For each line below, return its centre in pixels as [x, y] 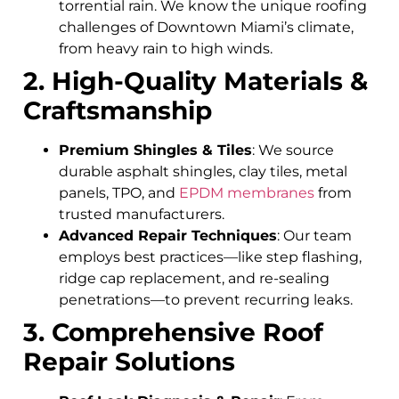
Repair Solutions [129, 361]
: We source [293, 150]
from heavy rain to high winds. [166, 48]
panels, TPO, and [119, 192]
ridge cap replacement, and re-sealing [194, 278]
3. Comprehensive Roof [173, 332]
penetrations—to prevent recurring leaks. [206, 299]
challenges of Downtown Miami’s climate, [206, 27]
